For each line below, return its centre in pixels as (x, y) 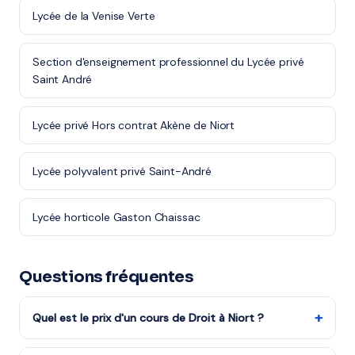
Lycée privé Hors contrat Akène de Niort (134, 125)
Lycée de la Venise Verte (94, 16)
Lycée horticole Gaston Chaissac (116, 217)
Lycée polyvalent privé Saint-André (122, 171)
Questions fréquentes (106, 277)
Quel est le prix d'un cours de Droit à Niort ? (148, 318)
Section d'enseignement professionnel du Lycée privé (168, 62)
